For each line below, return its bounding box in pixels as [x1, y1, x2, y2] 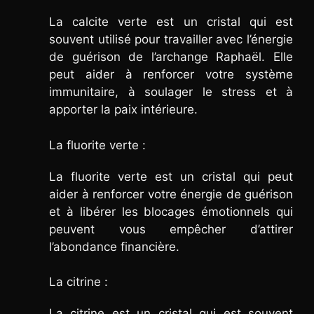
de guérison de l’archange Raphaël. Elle [49, 50, 293, 64]
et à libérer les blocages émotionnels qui [49, 204, 293, 219]
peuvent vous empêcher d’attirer [49, 221, 293, 236]
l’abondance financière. [49, 239, 179, 254]
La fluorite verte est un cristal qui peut [49, 169, 293, 184]
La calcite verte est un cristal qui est [49, 15, 293, 29]
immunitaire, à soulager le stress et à [49, 85, 293, 100]
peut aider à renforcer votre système [49, 67, 293, 82]
